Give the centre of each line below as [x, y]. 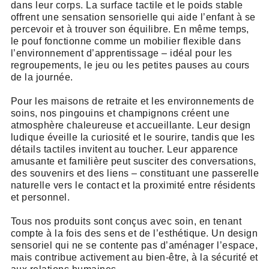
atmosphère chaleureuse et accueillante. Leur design [131, 125]
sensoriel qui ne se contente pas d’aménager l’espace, [134, 246]
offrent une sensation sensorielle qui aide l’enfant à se [133, 17]
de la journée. [42, 77]
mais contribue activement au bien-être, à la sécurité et [134, 258]
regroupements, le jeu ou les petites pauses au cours [130, 65]
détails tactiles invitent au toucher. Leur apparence [124, 150]
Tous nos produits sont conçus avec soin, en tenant [126, 222]
